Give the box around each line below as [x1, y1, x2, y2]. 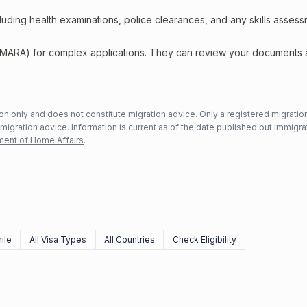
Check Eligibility [173, 234, 236, 245]
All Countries [104, 234, 155, 245]
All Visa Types [29, 234, 86, 245]
